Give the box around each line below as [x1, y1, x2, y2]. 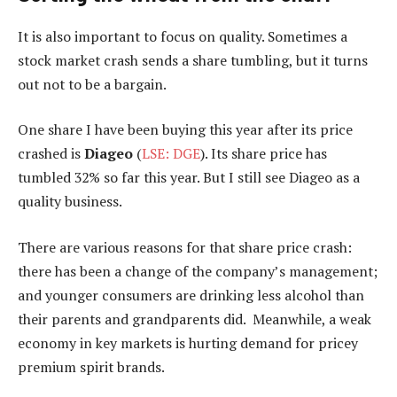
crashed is [18, 144, 84, 164]
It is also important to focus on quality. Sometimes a [18, 26, 347, 46]
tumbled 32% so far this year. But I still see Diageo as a [18, 167, 360, 188]
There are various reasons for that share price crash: [18, 237, 352, 257]
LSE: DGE [142, 144, 200, 164]
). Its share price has [200, 144, 327, 164]
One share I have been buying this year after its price [18, 120, 353, 140]
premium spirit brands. [18, 357, 165, 377]
